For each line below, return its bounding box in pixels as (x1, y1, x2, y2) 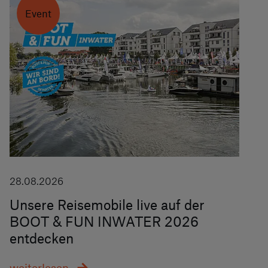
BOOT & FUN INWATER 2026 (9, 212, 199, 230)
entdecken (9, 229, 74, 246)
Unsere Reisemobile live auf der (9, 196, 205, 213)
